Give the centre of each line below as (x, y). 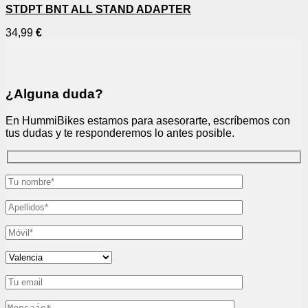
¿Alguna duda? (54, 94)
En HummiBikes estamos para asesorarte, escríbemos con (148, 120)
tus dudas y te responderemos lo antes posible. (120, 133)
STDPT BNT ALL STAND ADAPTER (98, 10)
